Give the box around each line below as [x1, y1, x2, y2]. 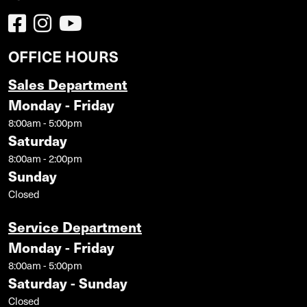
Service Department [8, 216, 142, 236]
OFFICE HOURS [8, 45, 119, 66]
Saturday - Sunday [8, 272, 127, 293]
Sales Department [8, 73, 127, 94]
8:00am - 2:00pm [8, 150, 82, 166]
